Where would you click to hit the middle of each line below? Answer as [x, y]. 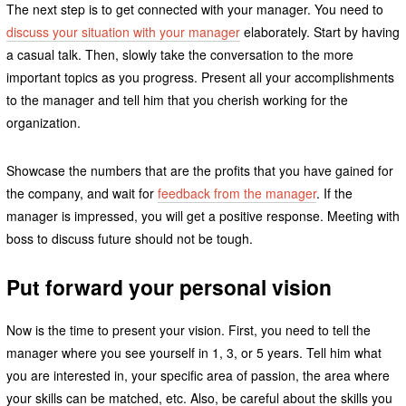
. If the [334, 193]
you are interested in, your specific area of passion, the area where [198, 375]
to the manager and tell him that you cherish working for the [177, 99]
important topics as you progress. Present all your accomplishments [200, 77]
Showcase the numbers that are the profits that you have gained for [199, 170]
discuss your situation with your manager [123, 31]
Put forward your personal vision [169, 286]
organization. [43, 122]
